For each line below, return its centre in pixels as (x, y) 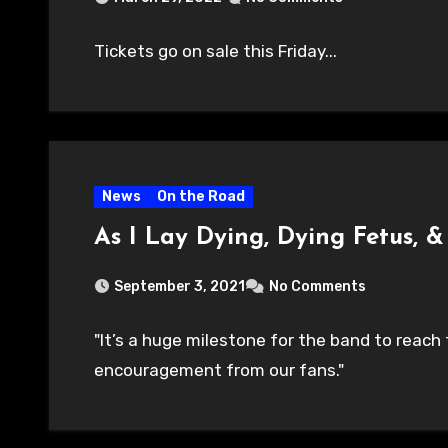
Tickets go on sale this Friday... (215, 50)
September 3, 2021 (179, 286)
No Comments (317, 286)
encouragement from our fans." (219, 369)
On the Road (201, 196)
